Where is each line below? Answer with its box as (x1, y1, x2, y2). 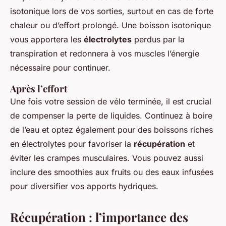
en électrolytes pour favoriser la (10, 138, 134, 149)
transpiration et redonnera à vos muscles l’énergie (10, 48, 199, 59)
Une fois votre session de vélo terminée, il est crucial (10, 96, 211, 106)
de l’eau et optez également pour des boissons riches (10, 124, 213, 135)
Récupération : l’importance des (10, 208, 188, 225)
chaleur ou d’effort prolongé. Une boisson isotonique (10, 20, 211, 30)
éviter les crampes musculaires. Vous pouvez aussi (10, 152, 203, 163)
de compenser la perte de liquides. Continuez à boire (10, 110, 212, 121)
